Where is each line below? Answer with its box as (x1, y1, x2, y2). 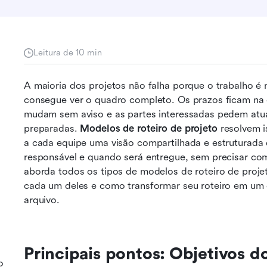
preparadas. (24, 123, 80, 134)
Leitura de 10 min (33, 47, 102, 58)
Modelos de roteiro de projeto (80, 123, 218, 134)
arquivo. (24, 194, 60, 206)
